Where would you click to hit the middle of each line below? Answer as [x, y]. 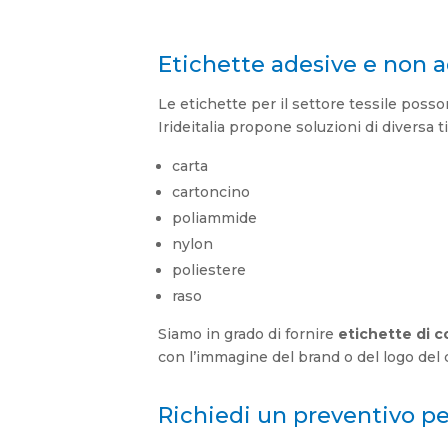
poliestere [209, 270]
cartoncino [211, 192]
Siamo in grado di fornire [248, 334]
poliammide [215, 218]
